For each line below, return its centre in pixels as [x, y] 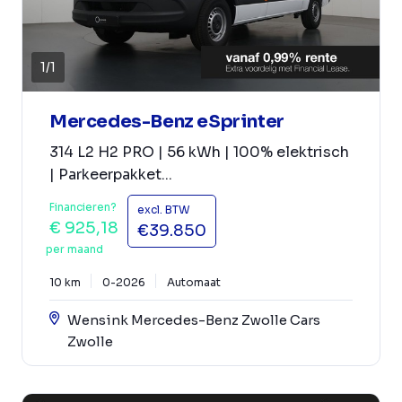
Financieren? [83, 206]
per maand [74, 249]
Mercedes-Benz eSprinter [167, 121]
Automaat [194, 282]
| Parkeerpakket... [111, 174]
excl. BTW [164, 209]
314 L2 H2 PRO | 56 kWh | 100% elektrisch [199, 152]
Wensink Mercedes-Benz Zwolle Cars [194, 319]
